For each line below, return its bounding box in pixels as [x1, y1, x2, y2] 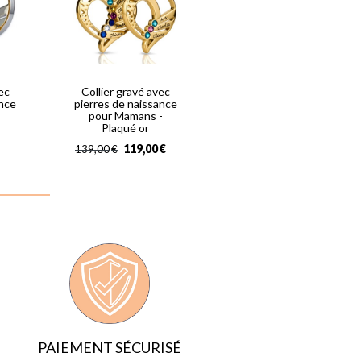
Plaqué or [102, 121, 150, 135]
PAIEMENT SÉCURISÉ [38, 338, 181, 357]
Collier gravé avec [81, 85, 170, 99]
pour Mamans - [88, 109, 163, 123]
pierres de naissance [73, 97, 177, 111]
